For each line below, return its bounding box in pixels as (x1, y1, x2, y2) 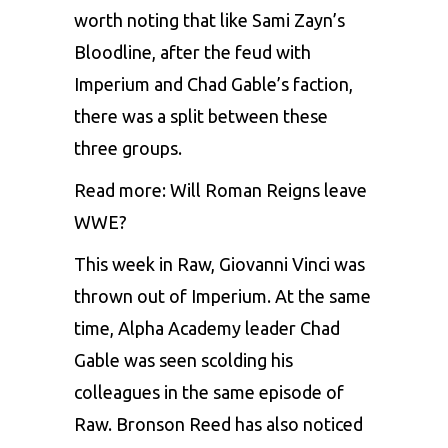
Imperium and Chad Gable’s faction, (74, 73, 353, 94)
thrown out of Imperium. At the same (74, 285, 371, 306)
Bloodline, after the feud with (74, 41, 311, 62)
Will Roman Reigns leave (170, 179, 367, 200)
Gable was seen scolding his (74, 349, 293, 370)
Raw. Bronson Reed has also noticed (74, 413, 363, 434)
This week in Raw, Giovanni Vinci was (74, 253, 365, 274)
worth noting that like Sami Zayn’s (74, 9, 345, 30)
